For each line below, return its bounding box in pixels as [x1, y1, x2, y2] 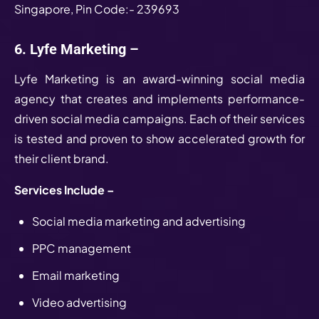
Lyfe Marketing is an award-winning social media [14, 70, 305, 86]
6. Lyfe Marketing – [14, 40, 142, 58]
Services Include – [14, 182, 114, 197]
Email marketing [32, 267, 120, 283]
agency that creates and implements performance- [14, 90, 305, 106]
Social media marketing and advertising [32, 213, 248, 229]
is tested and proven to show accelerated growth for [14, 130, 305, 146]
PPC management [32, 240, 133, 256]
